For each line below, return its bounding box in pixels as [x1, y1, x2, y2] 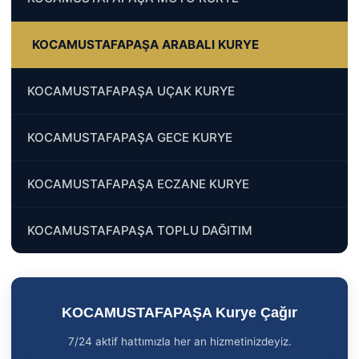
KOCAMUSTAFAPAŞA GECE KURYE [27, 129, 232, 145]
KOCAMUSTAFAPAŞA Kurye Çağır [62, 304, 297, 321]
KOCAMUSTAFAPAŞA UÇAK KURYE [27, 83, 235, 99]
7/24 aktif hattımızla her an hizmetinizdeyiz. [67, 334, 292, 348]
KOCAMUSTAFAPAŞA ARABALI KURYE [32, 36, 259, 52]
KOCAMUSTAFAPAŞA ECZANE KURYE [27, 175, 249, 192]
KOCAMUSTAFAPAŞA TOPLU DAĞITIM [27, 222, 252, 238]
